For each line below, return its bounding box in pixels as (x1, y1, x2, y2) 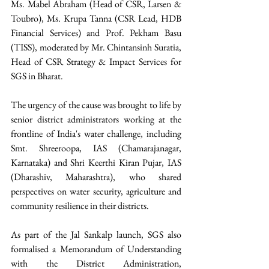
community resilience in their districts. (11, 199, 149, 213)
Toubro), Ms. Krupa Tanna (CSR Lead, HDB (11, 12, 181, 25)
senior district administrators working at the (11, 113, 181, 126)
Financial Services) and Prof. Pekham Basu (11, 26, 181, 40)
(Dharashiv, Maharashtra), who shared (11, 171, 181, 184)
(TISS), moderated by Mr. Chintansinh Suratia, (11, 41, 181, 54)
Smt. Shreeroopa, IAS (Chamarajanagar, (11, 142, 181, 155)
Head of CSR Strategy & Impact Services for (11, 55, 181, 68)
